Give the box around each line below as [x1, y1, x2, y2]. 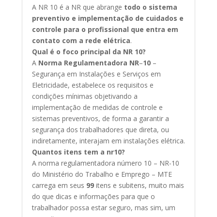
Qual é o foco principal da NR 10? [31, 46, 146, 56]
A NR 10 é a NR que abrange [31, 2, 124, 12]
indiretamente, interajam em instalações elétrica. [31, 136, 185, 145]
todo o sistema [124, 2, 177, 12]
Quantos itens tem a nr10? [31, 147, 125, 156]
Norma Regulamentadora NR [38, 58, 139, 67]
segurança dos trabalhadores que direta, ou [31, 124, 169, 134]
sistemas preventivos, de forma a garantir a [31, 113, 169, 123]
